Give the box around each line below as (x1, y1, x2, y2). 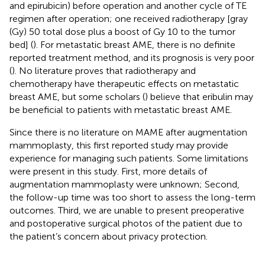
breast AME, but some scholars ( (9, 91, 145, 102)
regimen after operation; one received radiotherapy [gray (9, 12, 248, 24)
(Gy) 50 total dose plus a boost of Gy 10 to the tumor (9, 25, 235, 37)
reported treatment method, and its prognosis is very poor (9, 51, 254, 63)
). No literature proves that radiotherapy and (12, 64, 196, 76)
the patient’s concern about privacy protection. (9, 230, 208, 242)
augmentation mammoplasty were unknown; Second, (9, 178, 240, 190)
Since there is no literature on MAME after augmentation (9, 126, 247, 138)
